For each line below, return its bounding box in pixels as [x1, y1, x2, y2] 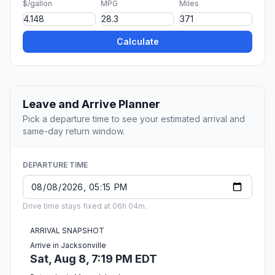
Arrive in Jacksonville [30, 241, 106, 250]
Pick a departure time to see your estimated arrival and [23, 114, 245, 125]
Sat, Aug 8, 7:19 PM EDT [30, 252, 157, 266]
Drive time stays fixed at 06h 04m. [23, 201, 147, 211]
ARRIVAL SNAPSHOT [30, 226, 104, 236]
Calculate [116, 36, 159, 47]
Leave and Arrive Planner [23, 98, 160, 111]
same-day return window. [23, 126, 125, 137]
